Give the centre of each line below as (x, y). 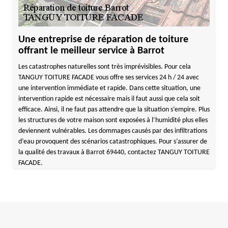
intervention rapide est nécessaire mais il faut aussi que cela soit (109, 99)
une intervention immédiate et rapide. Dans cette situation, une (109, 88)
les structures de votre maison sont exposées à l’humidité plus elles (113, 120)
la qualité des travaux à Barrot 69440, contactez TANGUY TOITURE (114, 152)
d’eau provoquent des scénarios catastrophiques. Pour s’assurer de (112, 142)
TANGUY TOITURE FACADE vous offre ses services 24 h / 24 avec (108, 78)
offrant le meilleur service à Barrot (91, 51)
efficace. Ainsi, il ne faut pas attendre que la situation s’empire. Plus (114, 110)
